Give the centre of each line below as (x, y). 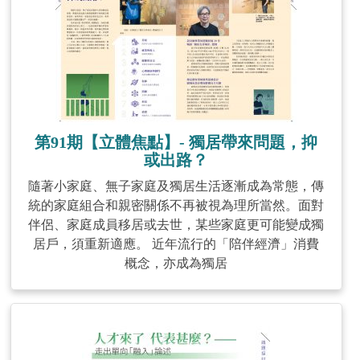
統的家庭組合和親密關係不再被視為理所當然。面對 (176, 205)
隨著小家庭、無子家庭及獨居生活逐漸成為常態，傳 (176, 186)
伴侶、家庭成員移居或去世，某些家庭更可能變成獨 (176, 225)
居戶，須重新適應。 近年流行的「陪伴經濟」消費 (176, 244)
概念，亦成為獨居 (176, 263)
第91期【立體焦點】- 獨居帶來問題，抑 (176, 142)
